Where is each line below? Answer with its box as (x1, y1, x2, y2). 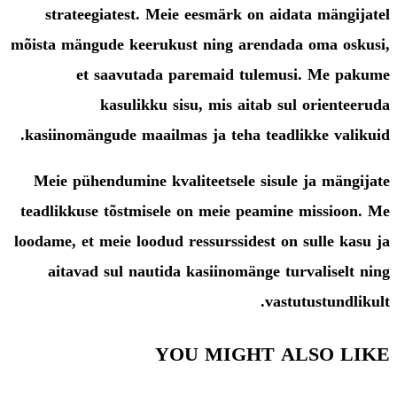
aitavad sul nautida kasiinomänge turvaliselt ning (48, 256, 390, 286)
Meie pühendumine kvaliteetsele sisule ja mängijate (34, 166, 390, 196)
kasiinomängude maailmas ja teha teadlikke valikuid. (25, 120, 390, 150)
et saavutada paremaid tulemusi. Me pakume (76, 59, 390, 90)
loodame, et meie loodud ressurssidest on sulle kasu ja (14, 226, 390, 256)
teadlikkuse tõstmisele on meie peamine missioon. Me (20, 196, 390, 226)
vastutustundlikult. (265, 286, 390, 316)
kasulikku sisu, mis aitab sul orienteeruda (100, 90, 390, 120)
